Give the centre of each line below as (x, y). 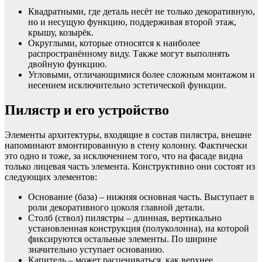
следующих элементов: (51, 177)
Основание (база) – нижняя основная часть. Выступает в (141, 196)
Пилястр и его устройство (87, 110)
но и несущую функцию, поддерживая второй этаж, (132, 22)
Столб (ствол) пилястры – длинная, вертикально (125, 218)
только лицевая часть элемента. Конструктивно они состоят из (130, 166)
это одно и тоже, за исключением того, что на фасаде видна (124, 156)
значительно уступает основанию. (96, 249)
